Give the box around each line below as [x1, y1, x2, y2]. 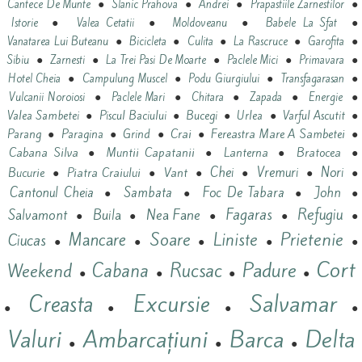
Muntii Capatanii [107, 145, 195, 162]
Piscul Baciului [99, 108, 166, 124]
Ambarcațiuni [82, 324, 208, 356]
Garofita [308, 34, 345, 49]
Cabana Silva [9, 145, 78, 162]
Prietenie [280, 228, 344, 252]
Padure [242, 258, 297, 284]
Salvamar [249, 288, 337, 320]
